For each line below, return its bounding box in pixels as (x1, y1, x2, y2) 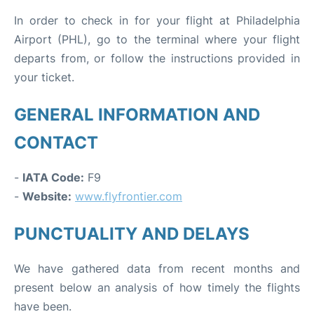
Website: (22, 189, 71, 203)
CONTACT (14, 132, 98, 153)
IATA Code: (22, 170, 84, 184)
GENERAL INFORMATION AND (14, 104, 260, 125)
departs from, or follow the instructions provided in (14, 50, 300, 65)
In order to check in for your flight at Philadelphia (14, 13, 300, 27)
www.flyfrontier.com (75, 189, 182, 203)
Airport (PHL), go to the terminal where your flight (14, 32, 300, 46)
